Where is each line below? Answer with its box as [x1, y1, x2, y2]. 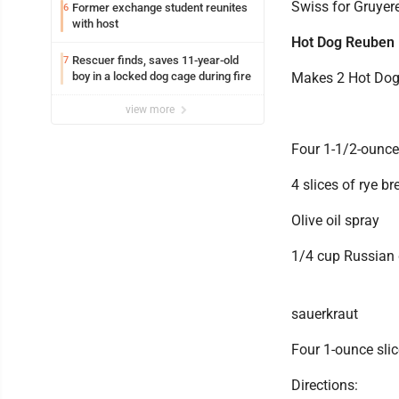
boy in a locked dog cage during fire [72, 69, 251, 83]
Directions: [291, 376, 358, 394]
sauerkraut [291, 305, 358, 322]
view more [126, 102, 177, 116]
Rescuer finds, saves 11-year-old [72, 53, 239, 67]
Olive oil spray [291, 211, 379, 229]
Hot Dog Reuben [291, 33, 395, 51]
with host [72, 16, 118, 30]
